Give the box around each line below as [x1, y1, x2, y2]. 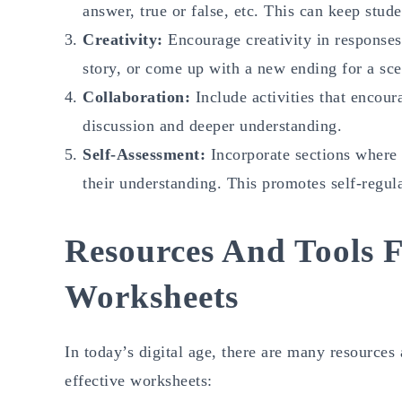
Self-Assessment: [83, 144, 211, 163]
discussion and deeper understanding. [83, 116, 342, 135]
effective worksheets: [65, 371, 213, 389]
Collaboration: [83, 87, 196, 106]
